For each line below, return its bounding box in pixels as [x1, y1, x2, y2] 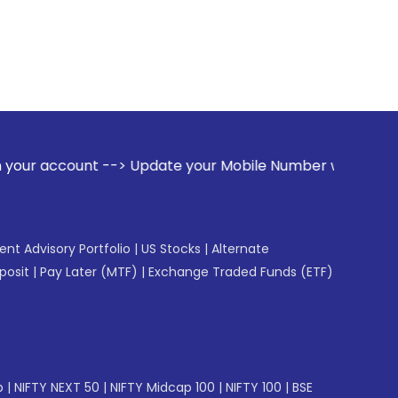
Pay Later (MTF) [40, 263, 138, 281]
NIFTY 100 [226, 378, 282, 396]
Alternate [211, 240, 269, 258]
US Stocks [141, 240, 201, 258]
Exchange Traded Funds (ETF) [148, 263, 333, 281]
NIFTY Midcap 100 [110, 378, 215, 396]
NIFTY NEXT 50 [14, 378, 99, 396]
